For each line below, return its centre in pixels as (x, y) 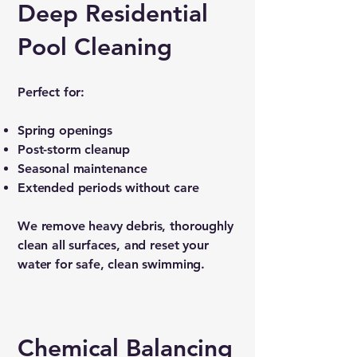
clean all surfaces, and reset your (113, 245)
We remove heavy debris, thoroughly (126, 226)
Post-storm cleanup (74, 149)
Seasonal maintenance (82, 169)
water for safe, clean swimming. (112, 264)
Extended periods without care (108, 188)
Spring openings (65, 130)
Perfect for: (51, 92)
